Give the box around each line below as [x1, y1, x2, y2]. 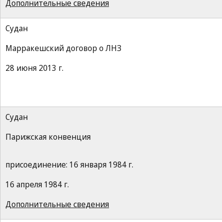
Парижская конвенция [5, 131, 91, 142]
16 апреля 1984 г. [5, 179, 69, 190]
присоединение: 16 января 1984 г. [5, 159, 133, 170]
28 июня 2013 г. [5, 62, 63, 73]
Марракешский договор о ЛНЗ [5, 43, 121, 54]
